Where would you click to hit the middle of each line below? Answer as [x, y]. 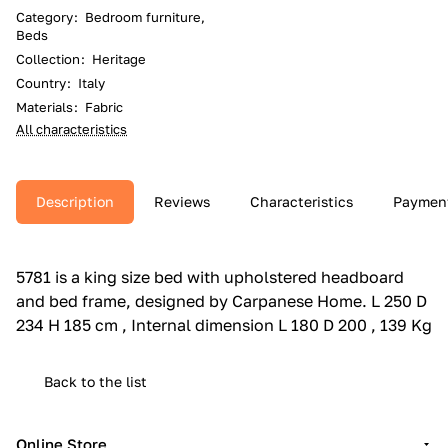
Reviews [182, 201]
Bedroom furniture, [145, 16]
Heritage [119, 58]
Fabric [104, 106]
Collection [48, 58]
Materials [44, 106]
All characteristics [71, 128]
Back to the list [95, 381]
